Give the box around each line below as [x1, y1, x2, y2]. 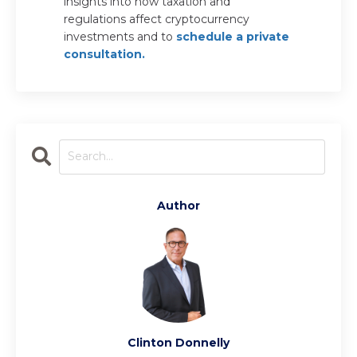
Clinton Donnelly [127, 335, 229, 350]
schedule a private [176, 29, 289, 44]
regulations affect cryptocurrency [64, 11, 249, 26]
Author [157, 198, 200, 213]
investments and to [64, 29, 176, 44]
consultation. [64, 46, 145, 61]
